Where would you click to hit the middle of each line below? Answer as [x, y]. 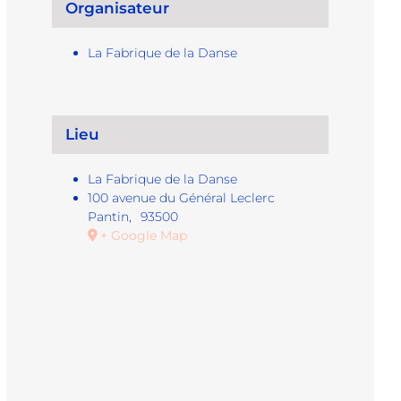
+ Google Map [144, 236]
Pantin [109, 217]
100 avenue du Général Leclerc [182, 198]
